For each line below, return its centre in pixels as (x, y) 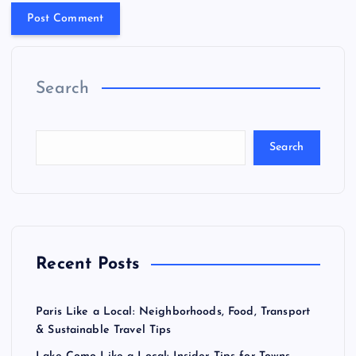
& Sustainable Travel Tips (104, 330)
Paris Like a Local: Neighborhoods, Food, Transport (173, 311)
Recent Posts (88, 264)
